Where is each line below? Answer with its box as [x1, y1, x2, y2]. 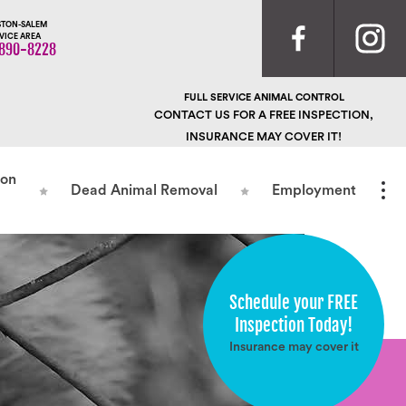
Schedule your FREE [229, 291, 358, 314]
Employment [272, 183, 356, 198]
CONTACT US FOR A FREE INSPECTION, [154, 110, 374, 121]
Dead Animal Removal [71, 183, 217, 198]
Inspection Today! [235, 314, 353, 336]
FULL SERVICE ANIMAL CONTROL [183, 92, 344, 102]
